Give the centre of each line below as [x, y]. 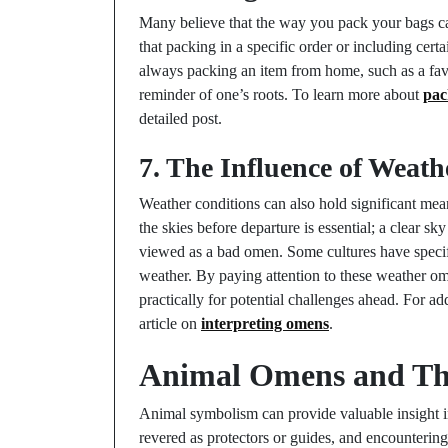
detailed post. [180, 118]
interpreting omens [265, 323]
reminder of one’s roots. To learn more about [281, 94]
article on [170, 323]
